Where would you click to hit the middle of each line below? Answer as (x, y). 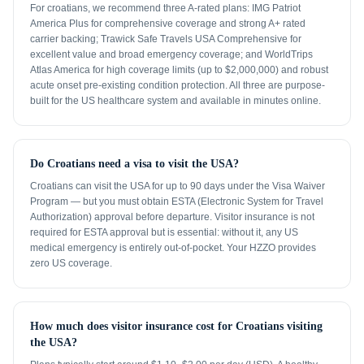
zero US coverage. (71, 263)
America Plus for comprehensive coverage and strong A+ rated (168, 24)
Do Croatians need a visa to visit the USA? (134, 164)
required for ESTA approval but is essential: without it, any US (164, 232)
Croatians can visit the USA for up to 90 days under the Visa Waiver (178, 186)
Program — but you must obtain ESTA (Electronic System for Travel (177, 201)
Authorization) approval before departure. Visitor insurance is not (172, 217)
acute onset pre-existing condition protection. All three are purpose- (178, 85)
